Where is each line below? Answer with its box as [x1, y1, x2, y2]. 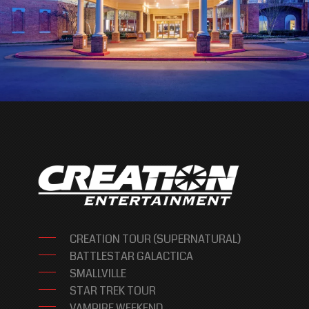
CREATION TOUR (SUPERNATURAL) [70, 231, 241, 248]
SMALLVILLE [70, 266, 127, 282]
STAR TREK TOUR [70, 283, 157, 299]
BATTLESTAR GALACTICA [70, 248, 194, 265]
